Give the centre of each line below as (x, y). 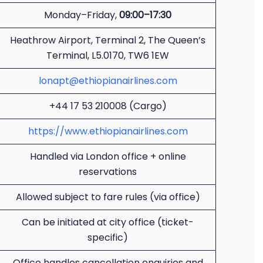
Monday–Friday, (82, 15)
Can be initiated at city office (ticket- (108, 222)
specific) (108, 237)
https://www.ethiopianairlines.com (108, 131)
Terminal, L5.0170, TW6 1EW (108, 55)
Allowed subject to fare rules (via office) (108, 197)
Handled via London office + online (108, 156)
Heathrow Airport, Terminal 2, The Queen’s (108, 40)
